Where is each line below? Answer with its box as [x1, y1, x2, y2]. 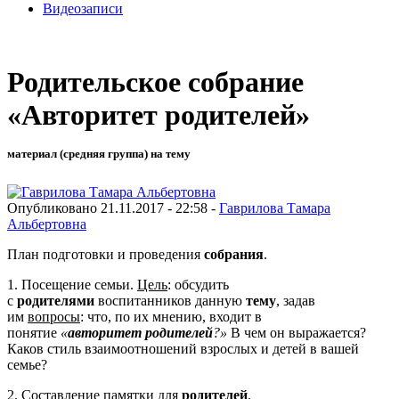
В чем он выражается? [227, 324, 366, 340]
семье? [7, 356, 47, 372]
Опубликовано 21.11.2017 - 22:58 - [7, 199, 219, 216]
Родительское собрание [7, 66, 304, 99]
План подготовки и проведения [7, 246, 204, 262]
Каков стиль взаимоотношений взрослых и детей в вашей [7, 340, 359, 356]
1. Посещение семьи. [7, 276, 137, 292]
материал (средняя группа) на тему [7, 147, 191, 161]
